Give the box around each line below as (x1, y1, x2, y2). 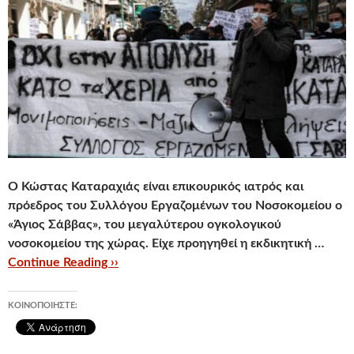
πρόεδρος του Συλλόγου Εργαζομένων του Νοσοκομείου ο (8, 199, 342, 212)
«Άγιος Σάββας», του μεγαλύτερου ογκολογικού (8, 218, 281, 231)
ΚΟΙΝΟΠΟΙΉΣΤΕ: (8, 301, 77, 310)
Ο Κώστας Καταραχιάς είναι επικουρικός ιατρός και (8, 180, 303, 193)
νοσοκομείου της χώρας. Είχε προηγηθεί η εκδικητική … (8, 237, 324, 250)
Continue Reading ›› (8, 256, 119, 269)
